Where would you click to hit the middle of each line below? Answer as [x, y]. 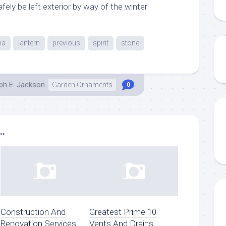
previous [66, 43]
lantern [29, 43]
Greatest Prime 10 [123, 212]
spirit [101, 43]
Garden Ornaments [82, 84]
